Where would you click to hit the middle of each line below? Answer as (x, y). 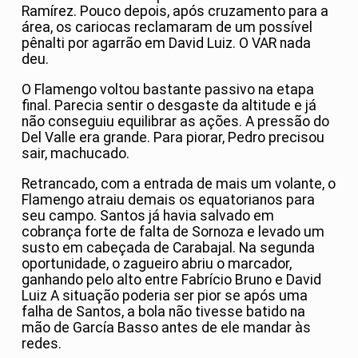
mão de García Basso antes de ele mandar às (166, 327)
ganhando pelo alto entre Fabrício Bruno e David (171, 279)
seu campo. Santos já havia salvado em (148, 215)
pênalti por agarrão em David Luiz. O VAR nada (166, 44)
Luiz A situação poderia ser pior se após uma (165, 295)
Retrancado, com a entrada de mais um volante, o (179, 183)
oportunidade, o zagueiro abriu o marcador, (157, 263)
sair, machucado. (76, 154)
